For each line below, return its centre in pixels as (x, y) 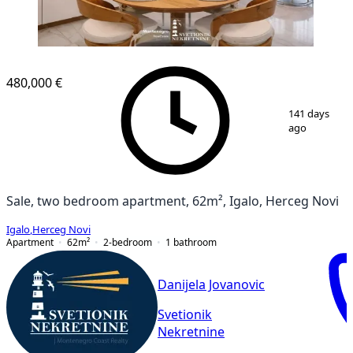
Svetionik (185, 315)
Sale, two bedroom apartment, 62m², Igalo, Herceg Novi (173, 201)
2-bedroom (128, 242)
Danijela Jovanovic (211, 285)
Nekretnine (191, 332)
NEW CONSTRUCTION (84, 58)
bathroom (195, 242)
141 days (308, 113)
